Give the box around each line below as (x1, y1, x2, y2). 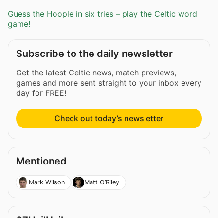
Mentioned (16, 155, 67, 167)
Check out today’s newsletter (54, 113, 163, 124)
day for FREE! (16, 88, 66, 98)
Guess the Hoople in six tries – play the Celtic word (8, 9, 197, 19)
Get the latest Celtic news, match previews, (16, 68, 176, 78)
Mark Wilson (28, 178, 65, 186)
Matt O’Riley (84, 178, 119, 186)
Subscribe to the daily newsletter (16, 48, 173, 60)
